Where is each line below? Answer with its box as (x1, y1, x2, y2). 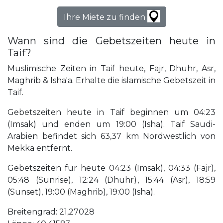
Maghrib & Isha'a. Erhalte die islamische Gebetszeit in (7, 76, 216, 86)
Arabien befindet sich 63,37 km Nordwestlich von (7, 131, 216, 141)
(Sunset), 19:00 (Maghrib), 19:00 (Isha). (7, 187, 155, 197)
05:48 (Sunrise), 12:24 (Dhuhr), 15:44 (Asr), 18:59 (7, 175, 216, 185)
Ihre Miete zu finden (63, 12, 147, 22)
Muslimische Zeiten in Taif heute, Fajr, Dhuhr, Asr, (7, 64, 216, 74)
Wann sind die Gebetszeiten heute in (7, 35, 216, 47)
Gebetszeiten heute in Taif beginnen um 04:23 (7, 108, 216, 117)
